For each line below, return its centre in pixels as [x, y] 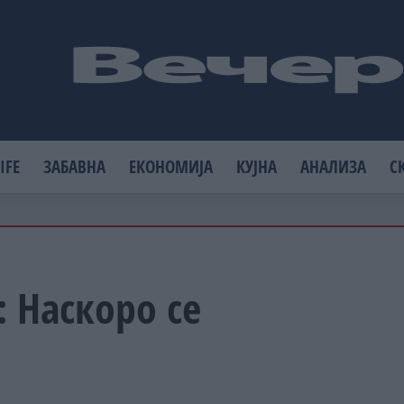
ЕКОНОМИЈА [171, 166]
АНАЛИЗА [334, 166]
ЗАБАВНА [75, 166]
